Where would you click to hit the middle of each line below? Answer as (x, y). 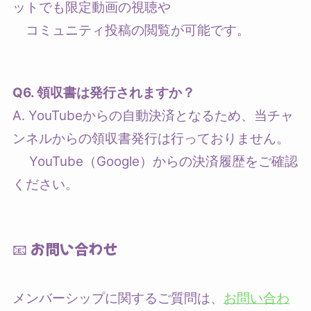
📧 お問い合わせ (65, 248)
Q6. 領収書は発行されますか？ (103, 92)
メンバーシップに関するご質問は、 (118, 299)
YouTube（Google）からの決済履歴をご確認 (155, 161)
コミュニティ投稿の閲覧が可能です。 (131, 31)
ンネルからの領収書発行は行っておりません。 (151, 138)
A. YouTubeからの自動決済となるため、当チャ (153, 115)
